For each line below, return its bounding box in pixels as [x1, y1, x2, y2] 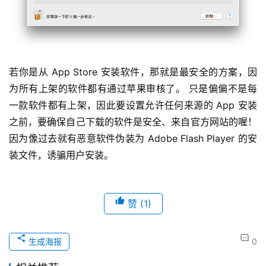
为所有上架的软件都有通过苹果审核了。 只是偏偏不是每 [9, 83, 257, 95]
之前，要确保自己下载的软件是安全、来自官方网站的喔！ [9, 116, 257, 128]
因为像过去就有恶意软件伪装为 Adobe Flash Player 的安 [9, 132, 257, 145]
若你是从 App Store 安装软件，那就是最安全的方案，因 [9, 66, 257, 78]
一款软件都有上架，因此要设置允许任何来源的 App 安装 [9, 99, 257, 112]
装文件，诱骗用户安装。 [9, 149, 116, 161]
